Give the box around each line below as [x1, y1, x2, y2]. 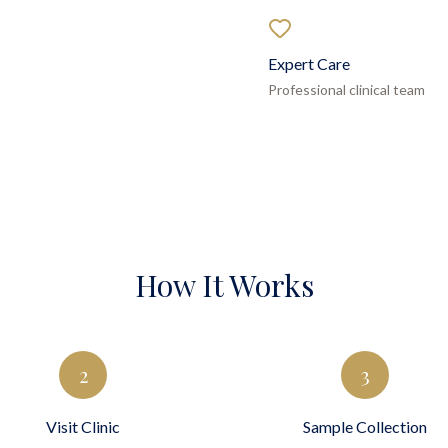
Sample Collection [303, 417, 427, 436]
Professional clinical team [268, 81, 425, 98]
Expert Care [268, 54, 350, 73]
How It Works [134, 265, 314, 305]
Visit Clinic [46, 417, 120, 436]
